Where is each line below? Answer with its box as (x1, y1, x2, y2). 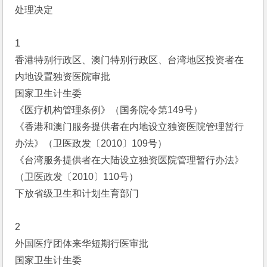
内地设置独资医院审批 (15, 72, 111, 82)
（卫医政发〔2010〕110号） (15, 172, 139, 182)
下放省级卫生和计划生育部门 (15, 188, 139, 198)
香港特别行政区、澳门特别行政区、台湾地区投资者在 (15, 55, 244, 65)
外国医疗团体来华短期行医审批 (15, 238, 149, 249)
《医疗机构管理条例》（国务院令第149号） (15, 105, 203, 115)
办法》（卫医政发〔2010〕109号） (15, 138, 167, 148)
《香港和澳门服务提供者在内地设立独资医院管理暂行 (15, 122, 244, 132)
